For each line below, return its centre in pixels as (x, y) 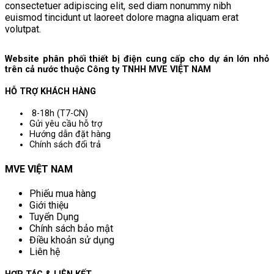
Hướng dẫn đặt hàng (70, 135)
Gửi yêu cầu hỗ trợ (66, 124)
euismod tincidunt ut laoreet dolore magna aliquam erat (122, 18)
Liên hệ (45, 251)
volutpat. (23, 29)
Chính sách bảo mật (71, 228)
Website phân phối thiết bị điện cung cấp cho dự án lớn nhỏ (137, 59)
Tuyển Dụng (54, 217)
